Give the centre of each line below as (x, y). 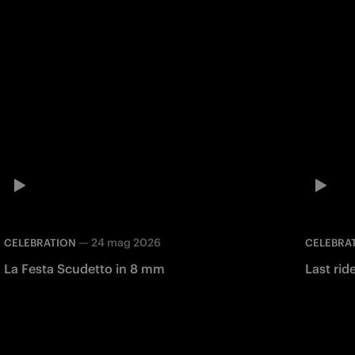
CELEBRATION (40, 242)
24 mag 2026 (126, 242)
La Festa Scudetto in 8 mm (84, 268)
